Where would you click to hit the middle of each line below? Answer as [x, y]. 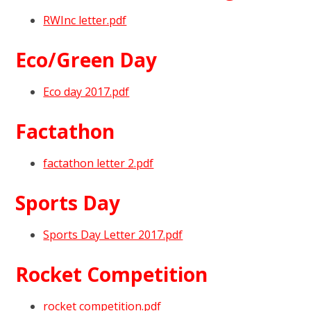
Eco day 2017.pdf [86, 91]
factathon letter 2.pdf [99, 163]
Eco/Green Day [86, 59]
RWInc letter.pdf [85, 20]
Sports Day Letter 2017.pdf [113, 234]
